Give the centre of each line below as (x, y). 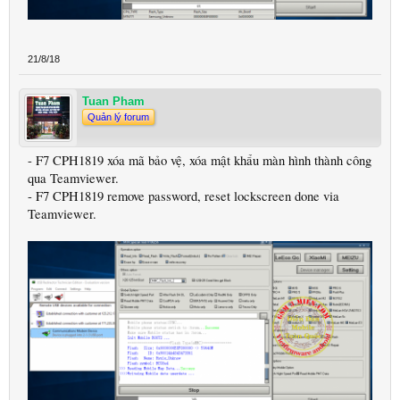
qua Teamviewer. (73, 178)
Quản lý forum (118, 117)
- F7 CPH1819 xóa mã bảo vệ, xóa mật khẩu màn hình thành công (200, 160)
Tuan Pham (113, 101)
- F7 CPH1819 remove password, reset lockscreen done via (183, 196)
